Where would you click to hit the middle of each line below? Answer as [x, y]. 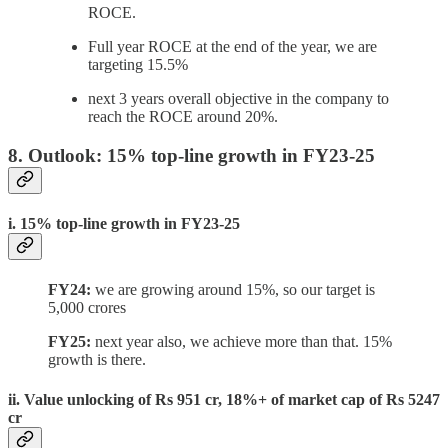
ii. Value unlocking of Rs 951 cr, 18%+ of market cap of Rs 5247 [224, 399]
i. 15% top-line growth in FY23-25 [124, 224]
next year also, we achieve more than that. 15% [241, 342]
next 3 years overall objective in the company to [238, 99]
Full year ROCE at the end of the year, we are [232, 47]
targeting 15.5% [138, 65]
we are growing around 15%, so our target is [233, 290]
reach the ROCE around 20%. [183, 117]
